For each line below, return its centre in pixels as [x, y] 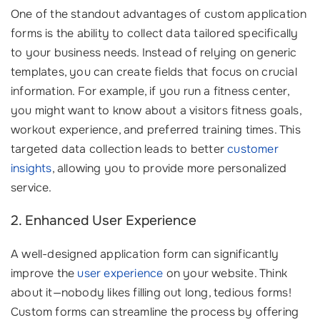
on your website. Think [225, 273]
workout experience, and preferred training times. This [156, 130]
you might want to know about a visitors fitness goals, [156, 110]
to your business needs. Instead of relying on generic [154, 52]
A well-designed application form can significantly [145, 254]
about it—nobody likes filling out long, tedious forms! [151, 292]
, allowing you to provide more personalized [169, 168]
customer [253, 149]
